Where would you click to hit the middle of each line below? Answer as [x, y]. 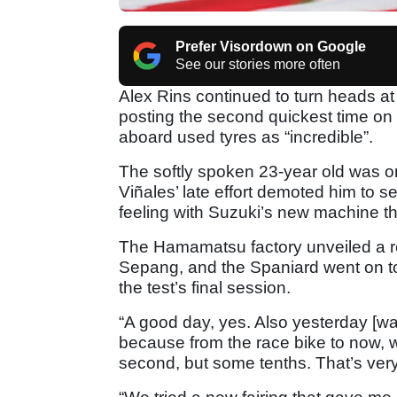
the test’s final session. [205, 287]
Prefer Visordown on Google [271, 46]
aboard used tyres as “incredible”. [246, 136]
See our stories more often [258, 64]
